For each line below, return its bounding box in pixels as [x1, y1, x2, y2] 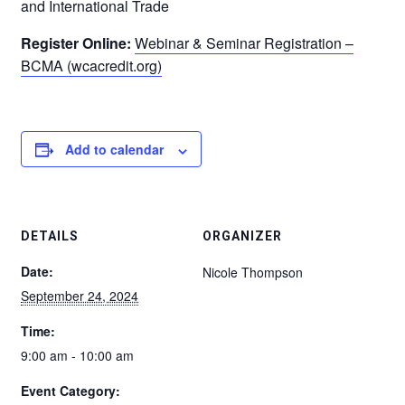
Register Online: [21, 33, 132, 54]
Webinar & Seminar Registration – [135, 33, 354, 54]
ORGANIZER [202, 229, 282, 244]
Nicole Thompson [202, 263, 303, 282]
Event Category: [21, 381, 121, 400]
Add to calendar [65, 140, 165, 159]
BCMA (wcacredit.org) [21, 55, 163, 77]
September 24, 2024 [21, 287, 139, 306]
